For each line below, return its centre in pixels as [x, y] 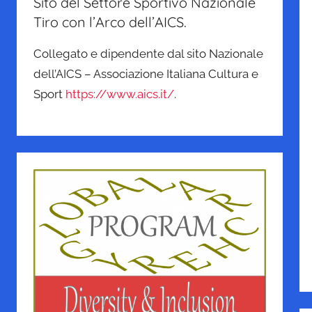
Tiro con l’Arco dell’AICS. [110, 22]
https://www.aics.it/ [120, 94]
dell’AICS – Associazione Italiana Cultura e [146, 74]
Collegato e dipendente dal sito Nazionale [148, 54]
